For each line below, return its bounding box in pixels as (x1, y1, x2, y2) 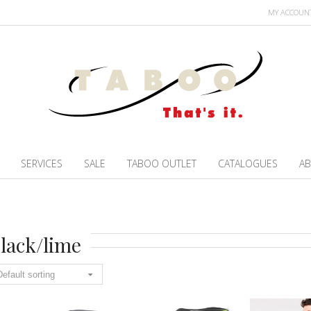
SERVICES (21, 157, 63, 171)
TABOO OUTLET (127, 157, 197, 171)
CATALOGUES (218, 157, 278, 171)
